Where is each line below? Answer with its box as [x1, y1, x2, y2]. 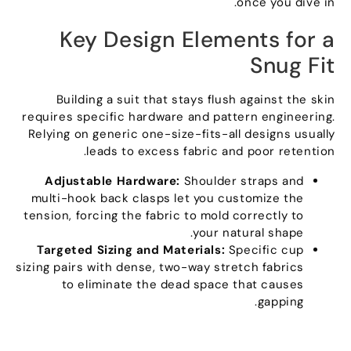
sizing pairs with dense [20, 259, 157, 276]
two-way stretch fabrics [163, 259, 308, 276]
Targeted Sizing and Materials [41, 242, 226, 259]
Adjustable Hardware [48, 173, 181, 190]
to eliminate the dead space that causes [65, 277, 308, 293]
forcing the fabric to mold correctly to [79, 208, 308, 224]
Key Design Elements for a [63, 25, 339, 55]
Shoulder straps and [187, 173, 308, 190]
